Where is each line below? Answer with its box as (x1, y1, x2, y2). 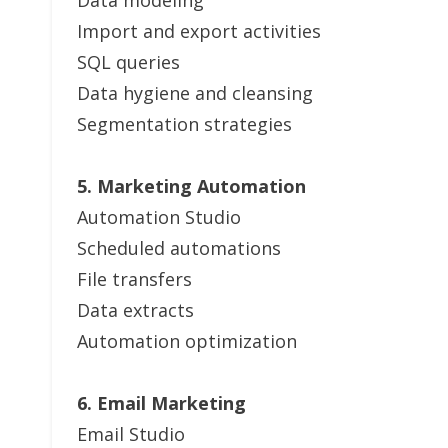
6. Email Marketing (77, 391, 246, 415)
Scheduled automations (77, 236, 281, 260)
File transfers (77, 267, 192, 291)
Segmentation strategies (77, 112, 292, 136)
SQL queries (77, 50, 180, 74)
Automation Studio (77, 205, 241, 229)
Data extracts (77, 298, 194, 322)
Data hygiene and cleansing (77, 81, 313, 105)
